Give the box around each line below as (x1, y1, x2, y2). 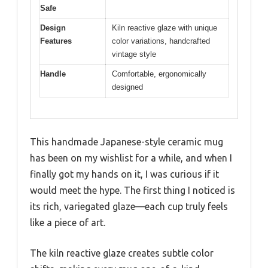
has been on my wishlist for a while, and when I (30, 152, 232, 163)
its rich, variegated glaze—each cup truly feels (30, 200, 228, 212)
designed (112, 83, 143, 92)
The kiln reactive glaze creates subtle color (30, 247, 214, 258)
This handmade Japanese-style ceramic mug (30, 136, 223, 147)
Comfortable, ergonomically (112, 69, 206, 78)
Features (40, 36, 72, 45)
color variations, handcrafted (112, 36, 210, 45)
